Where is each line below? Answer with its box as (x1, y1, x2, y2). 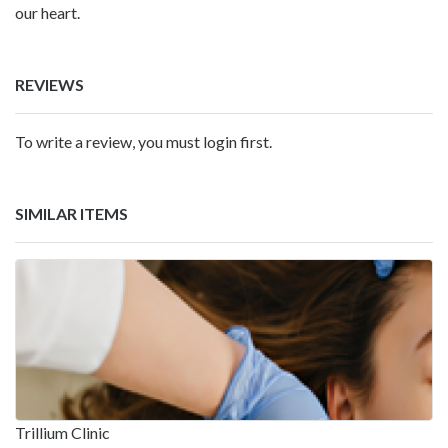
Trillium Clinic (15, 422, 110, 442)
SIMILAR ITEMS (15, 203, 128, 223)
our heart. (15, 2, 80, 22)
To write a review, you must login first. (15, 131, 272, 151)
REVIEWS (15, 74, 84, 94)
